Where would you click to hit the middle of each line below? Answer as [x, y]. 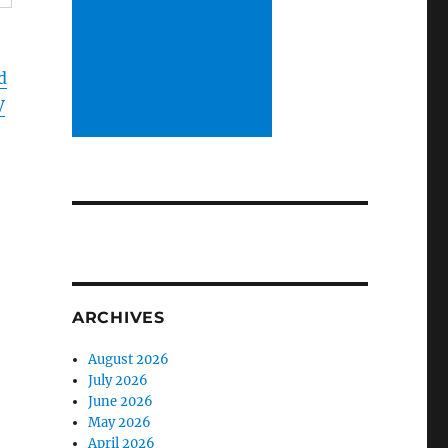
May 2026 [120, 422]
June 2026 [121, 401]
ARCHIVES [118, 317]
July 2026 [118, 380]
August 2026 [129, 359]
